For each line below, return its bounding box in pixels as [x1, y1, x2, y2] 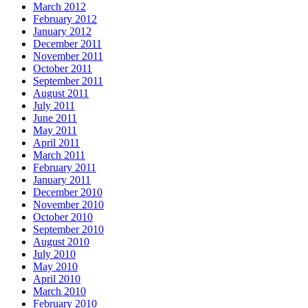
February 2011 [33, 161, 96, 173]
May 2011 [33, 124, 77, 136]
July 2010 [33, 247, 76, 260]
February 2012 [33, 12, 97, 25]
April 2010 [33, 272, 80, 285]
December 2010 [33, 186, 102, 198]
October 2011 [33, 62, 92, 74]
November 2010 [33, 198, 104, 210]
